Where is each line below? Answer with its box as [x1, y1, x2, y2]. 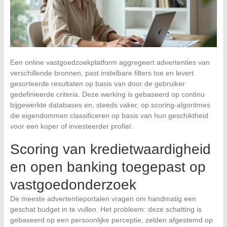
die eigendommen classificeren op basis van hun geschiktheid [10, 111, 208, 120]
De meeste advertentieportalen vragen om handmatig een [10, 194, 196, 203]
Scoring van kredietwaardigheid [10, 141, 211, 157]
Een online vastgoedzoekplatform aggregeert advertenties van [10, 58, 210, 66]
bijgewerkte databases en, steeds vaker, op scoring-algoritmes [10, 100, 210, 109]
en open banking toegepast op [10, 159, 206, 175]
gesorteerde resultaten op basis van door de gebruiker [10, 79, 185, 88]
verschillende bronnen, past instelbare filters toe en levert [10, 68, 194, 77]
